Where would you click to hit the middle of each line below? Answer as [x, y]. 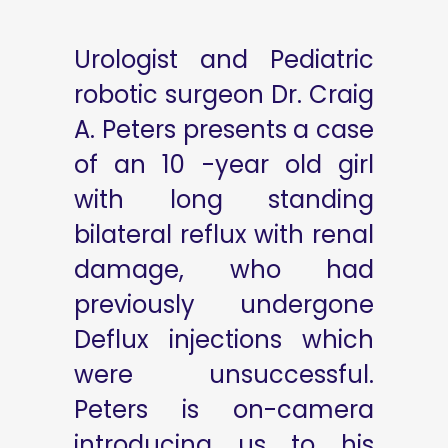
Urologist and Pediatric [224, 59]
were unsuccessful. [224, 374]
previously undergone [224, 304]
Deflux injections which [224, 339]
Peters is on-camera [224, 409]
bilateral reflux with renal [224, 234]
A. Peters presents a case [224, 129]
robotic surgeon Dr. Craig [224, 94]
